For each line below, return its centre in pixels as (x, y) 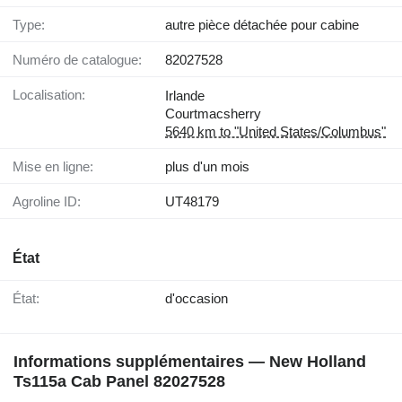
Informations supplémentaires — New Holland (190, 361)
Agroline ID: (51, 201)
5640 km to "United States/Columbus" (275, 131)
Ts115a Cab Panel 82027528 (119, 381)
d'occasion (197, 298)
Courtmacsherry (213, 113)
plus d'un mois (207, 166)
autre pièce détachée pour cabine (262, 24)
